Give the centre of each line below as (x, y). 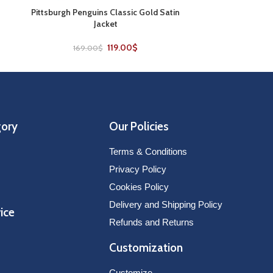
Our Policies (139, 126)
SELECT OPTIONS (51, 12)
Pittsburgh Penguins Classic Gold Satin (106, 12)
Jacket (105, 23)
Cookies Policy (139, 186)
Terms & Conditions (148, 151)
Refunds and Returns (151, 222)
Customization (146, 247)
